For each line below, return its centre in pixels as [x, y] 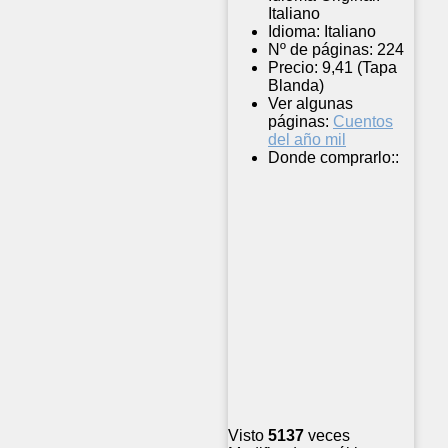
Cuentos [363, 122]
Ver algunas [310, 104]
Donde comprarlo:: [333, 158]
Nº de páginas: [320, 50]
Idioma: [294, 32]
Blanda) [296, 86]
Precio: [293, 68]
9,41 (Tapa [359, 68]
